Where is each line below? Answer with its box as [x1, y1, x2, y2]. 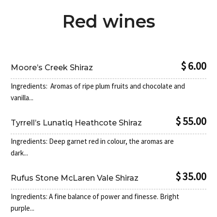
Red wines [62, 11, 155, 32]
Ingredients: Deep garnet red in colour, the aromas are [11, 137, 174, 146]
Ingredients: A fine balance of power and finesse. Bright [11, 192, 180, 201]
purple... [11, 203, 35, 213]
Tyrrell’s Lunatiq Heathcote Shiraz [11, 118, 142, 128]
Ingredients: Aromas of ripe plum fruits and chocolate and [11, 81, 186, 91]
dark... [11, 148, 29, 158]
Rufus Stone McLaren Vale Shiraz [11, 173, 139, 183]
